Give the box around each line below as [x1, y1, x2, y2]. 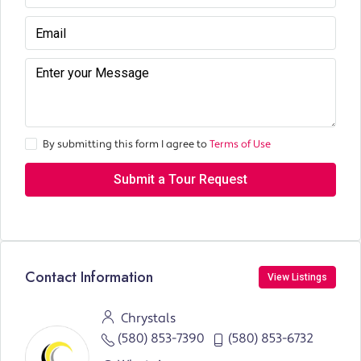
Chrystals [118, 310, 176, 327]
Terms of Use [210, 138, 271, 151]
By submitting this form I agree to [43, 138, 210, 151]
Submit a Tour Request [114, 172, 247, 188]
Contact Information [25, 266, 153, 288]
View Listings [268, 272, 327, 284]
